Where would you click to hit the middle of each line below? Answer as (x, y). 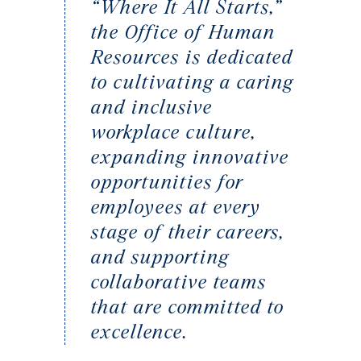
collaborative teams (179, 283)
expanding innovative (190, 158)
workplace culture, (174, 133)
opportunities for (167, 183)
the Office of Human (183, 33)
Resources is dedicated (192, 58)
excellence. (140, 333)
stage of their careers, (188, 233)
